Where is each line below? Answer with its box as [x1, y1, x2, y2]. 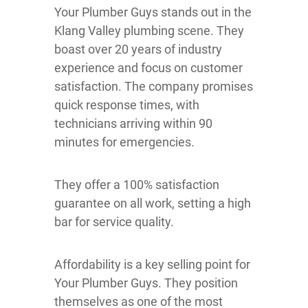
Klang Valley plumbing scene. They [54, 23, 244, 38]
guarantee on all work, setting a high [54, 196, 251, 211]
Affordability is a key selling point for [54, 257, 250, 272]
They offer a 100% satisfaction [54, 177, 219, 192]
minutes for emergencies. [54, 135, 195, 150]
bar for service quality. [54, 214, 174, 230]
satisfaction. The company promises [54, 79, 253, 94]
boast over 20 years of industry [54, 42, 222, 57]
